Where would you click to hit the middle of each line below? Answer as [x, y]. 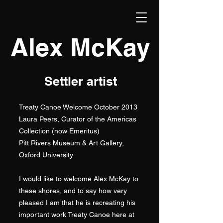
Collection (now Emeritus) [59, 131]
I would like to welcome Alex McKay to [79, 179]
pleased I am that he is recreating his [77, 203]
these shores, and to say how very [73, 191]
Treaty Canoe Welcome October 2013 [78, 107]
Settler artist [81, 81]
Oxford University [46, 155]
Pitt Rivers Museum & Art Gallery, [71, 143]
